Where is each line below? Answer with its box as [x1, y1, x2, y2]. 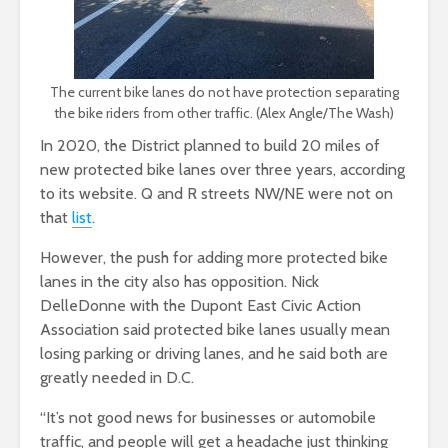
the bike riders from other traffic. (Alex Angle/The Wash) [54, 103, 394, 122]
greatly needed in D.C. [40, 367, 198, 387]
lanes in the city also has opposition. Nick [40, 271, 319, 291]
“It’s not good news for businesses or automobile [40, 407, 376, 427]
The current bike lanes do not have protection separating [49, 82, 399, 101]
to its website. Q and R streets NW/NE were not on [40, 183, 393, 203]
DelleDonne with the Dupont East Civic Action [40, 295, 361, 315]
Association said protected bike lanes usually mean [40, 319, 390, 339]
